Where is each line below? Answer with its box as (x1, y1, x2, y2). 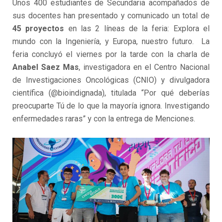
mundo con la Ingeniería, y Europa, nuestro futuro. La (12, 37, 210, 47)
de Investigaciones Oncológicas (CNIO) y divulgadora (12, 75, 210, 85)
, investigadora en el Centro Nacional (79, 62, 210, 72)
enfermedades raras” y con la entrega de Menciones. (12, 114, 195, 124)
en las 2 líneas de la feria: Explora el (64, 24, 210, 34)
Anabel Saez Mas (12, 62, 79, 72)
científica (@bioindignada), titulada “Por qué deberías (12, 88, 210, 98)
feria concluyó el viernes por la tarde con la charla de (12, 50, 210, 59)
